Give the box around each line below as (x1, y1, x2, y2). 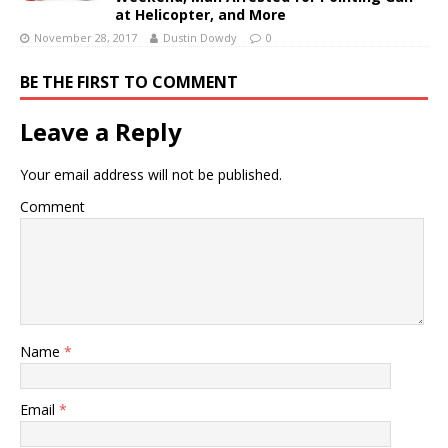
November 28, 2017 (34, 30, 137, 46)
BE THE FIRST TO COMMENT (20, 71, 238, 94)
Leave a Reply (20, 115, 182, 149)
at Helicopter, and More (115, 5, 286, 25)
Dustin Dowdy (163, 30, 237, 46)
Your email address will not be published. (20, 165, 282, 185)
